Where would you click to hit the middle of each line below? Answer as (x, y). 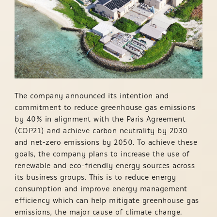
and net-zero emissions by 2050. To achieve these (106, 142)
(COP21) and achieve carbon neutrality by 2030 (101, 131)
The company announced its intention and (92, 96)
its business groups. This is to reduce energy (95, 177)
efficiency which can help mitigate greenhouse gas (107, 200)
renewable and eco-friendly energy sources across (105, 165)
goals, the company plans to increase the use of (102, 154)
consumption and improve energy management (101, 189)
